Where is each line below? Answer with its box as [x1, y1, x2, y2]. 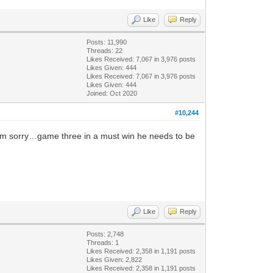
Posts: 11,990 [87, 38, 127, 46]
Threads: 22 [87, 46, 123, 54]
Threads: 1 [87, 238, 119, 246]
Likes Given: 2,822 [87, 255, 143, 263]
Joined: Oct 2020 [87, 89, 138, 97]
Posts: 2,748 [87, 230, 124, 238]
